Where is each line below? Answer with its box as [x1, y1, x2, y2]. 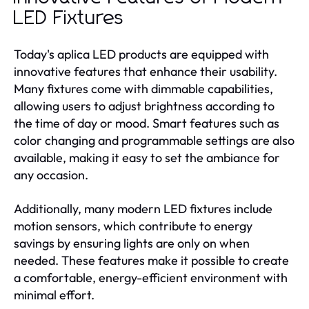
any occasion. [14, 166, 88, 183]
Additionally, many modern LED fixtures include [14, 200, 272, 217]
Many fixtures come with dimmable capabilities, [14, 80, 273, 97]
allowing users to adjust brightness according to [14, 97, 275, 114]
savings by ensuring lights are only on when [14, 235, 250, 251]
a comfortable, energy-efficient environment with [14, 269, 288, 286]
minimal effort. [14, 286, 94, 303]
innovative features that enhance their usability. [14, 63, 277, 79]
